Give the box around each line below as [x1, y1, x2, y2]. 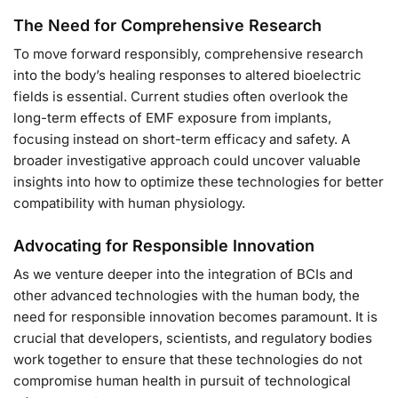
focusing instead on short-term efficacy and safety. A [13, 131, 350, 148]
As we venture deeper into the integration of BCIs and [13, 266, 353, 283]
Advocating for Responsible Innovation [13, 236, 314, 256]
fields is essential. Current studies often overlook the [13, 88, 348, 106]
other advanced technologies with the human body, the [13, 287, 360, 305]
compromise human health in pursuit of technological [13, 372, 351, 390]
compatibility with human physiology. [13, 195, 245, 212]
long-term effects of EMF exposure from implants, [13, 109, 331, 127]
